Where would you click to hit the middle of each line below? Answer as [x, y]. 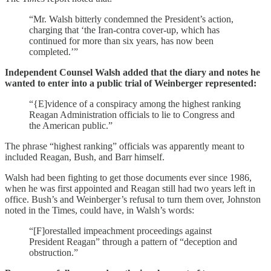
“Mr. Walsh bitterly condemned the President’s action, [131, 19]
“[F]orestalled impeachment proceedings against [120, 230]
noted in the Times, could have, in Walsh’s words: [100, 210]
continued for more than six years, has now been [121, 41]
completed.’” [54, 51]
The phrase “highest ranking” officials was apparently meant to [125, 146]
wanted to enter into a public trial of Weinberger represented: [131, 83]
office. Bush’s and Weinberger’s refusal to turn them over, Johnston [133, 199]
